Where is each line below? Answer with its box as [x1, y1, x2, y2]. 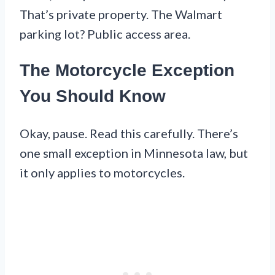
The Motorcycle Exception [20, 61, 234, 80]
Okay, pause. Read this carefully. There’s [20, 126, 238, 141]
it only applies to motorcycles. [20, 165, 185, 180]
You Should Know [20, 87, 166, 106]
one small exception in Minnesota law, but [20, 145, 248, 161]
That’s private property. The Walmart [20, 7, 222, 21]
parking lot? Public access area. [20, 26, 190, 41]
